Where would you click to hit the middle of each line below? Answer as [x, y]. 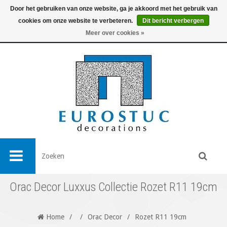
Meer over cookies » [115, 33]
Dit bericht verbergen [173, 21]
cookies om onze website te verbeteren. [76, 21]
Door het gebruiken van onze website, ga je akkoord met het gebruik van [113, 9]
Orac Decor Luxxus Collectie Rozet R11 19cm [113, 187]
